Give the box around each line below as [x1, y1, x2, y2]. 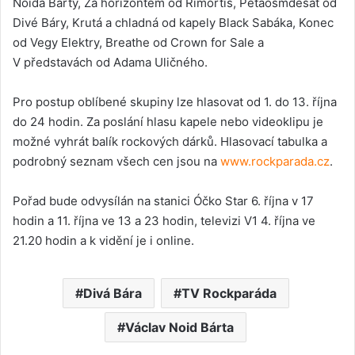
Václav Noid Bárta [125, 319, 234, 335]
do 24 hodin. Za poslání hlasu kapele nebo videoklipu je [13, 113, 323, 129]
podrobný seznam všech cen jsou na [13, 153, 220, 169]
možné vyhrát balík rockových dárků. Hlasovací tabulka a [13, 133, 327, 149]
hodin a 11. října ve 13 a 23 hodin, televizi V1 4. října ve [13, 212, 315, 228]
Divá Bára [82, 284, 142, 301]
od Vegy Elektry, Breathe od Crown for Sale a [13, 34, 264, 50]
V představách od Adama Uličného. [13, 54, 208, 70]
